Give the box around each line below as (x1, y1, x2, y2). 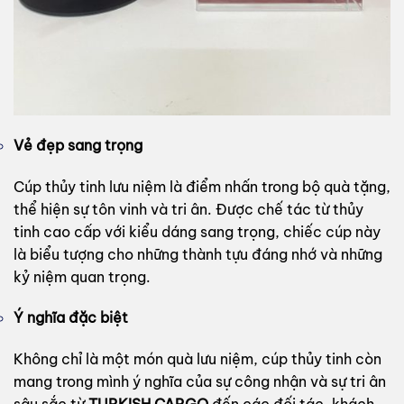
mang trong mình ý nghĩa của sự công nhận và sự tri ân (14, 372, 386, 391)
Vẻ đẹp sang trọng (14, 135, 142, 154)
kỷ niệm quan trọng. (14, 267, 151, 286)
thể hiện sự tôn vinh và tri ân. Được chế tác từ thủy (14, 199, 363, 218)
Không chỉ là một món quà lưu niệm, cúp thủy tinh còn (14, 350, 381, 369)
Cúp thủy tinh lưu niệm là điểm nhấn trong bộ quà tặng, (14, 177, 390, 196)
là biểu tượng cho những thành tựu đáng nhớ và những (14, 244, 382, 263)
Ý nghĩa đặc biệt (14, 308, 128, 327)
